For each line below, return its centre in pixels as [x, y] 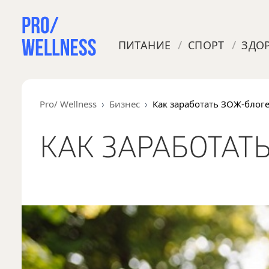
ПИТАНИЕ [144, 45]
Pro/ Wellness [68, 104]
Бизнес [124, 104]
